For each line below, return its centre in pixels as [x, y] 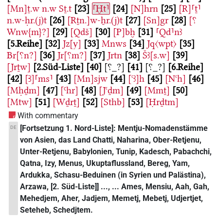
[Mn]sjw [91, 79]
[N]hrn [144, 9]
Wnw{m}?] [28, 32]
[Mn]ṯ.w [23, 9]
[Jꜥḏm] [111, 91]
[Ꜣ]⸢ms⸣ [39, 79]
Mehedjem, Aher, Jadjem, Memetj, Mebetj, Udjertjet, [112, 198]
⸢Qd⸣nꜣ [169, 32]
